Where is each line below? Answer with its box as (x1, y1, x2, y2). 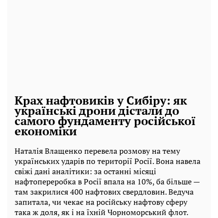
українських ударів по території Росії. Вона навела (15, 156, 200, 166)
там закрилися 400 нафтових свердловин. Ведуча (15, 186, 194, 197)
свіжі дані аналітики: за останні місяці (15, 166, 156, 177)
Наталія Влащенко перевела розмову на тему (15, 145, 180, 156)
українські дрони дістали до (15, 103, 179, 119)
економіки (15, 123, 77, 139)
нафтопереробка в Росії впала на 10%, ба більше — (15, 176, 200, 187)
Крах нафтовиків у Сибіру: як (15, 92, 187, 109)
